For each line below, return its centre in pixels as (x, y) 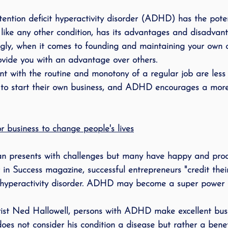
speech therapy (67, 13)
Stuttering (196, 53)
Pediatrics (133, 53)
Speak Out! (144, 13)
